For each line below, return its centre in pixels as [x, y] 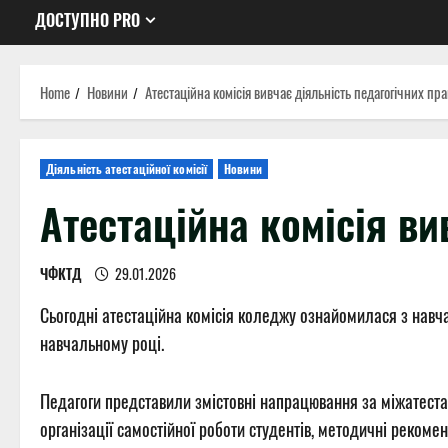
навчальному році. [102, 343]
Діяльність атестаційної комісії [127, 169]
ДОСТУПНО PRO [87, 20]
